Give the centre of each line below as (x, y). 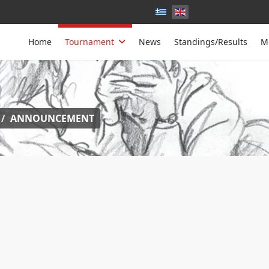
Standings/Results (211, 42)
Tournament (89, 42)
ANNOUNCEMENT (52, 118)
